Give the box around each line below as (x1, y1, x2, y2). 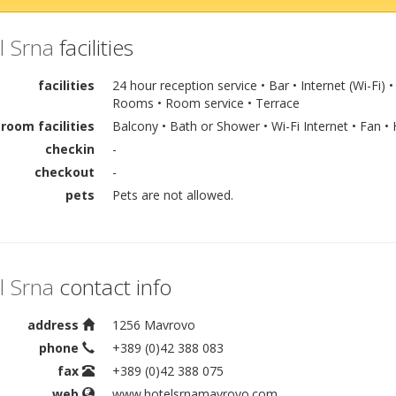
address (27, 316, 82, 333)
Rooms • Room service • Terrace (111, 94, 300, 111)
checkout (34, 163, 95, 180)
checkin (44, 140, 95, 157)
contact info (53, 271, 171, 301)
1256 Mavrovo (111, 316, 195, 333)
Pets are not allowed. (111, 186, 233, 203)
